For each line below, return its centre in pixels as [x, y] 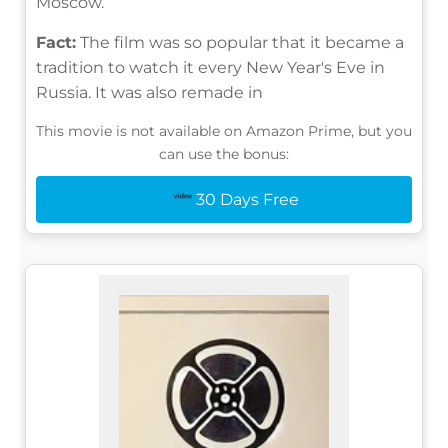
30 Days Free [247, 199]
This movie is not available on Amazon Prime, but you [224, 130]
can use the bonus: [224, 153]
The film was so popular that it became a [240, 42]
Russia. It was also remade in [149, 92]
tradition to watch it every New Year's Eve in [210, 67]
